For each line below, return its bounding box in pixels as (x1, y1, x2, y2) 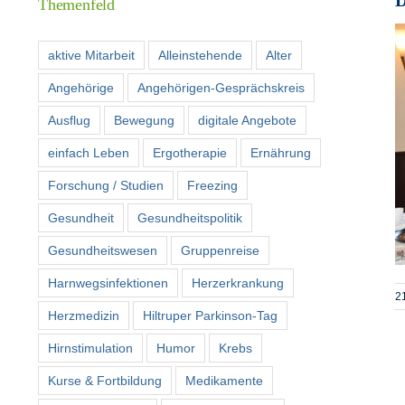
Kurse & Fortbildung (48, 372, 162, 388)
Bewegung (114, 112, 174, 127)
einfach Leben (48, 145, 129, 160)
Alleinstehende (158, 47, 242, 62)
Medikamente (185, 372, 263, 388)
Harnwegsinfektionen (48, 275, 168, 290)
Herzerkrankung (192, 275, 284, 290)
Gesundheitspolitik (137, 210, 242, 225)
